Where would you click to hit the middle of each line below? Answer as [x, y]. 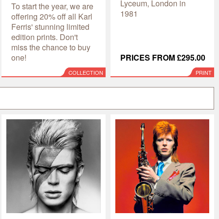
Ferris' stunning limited [51, 26]
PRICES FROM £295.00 [163, 57]
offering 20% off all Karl [52, 16]
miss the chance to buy [51, 47]
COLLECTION [86, 72]
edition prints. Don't [45, 37]
